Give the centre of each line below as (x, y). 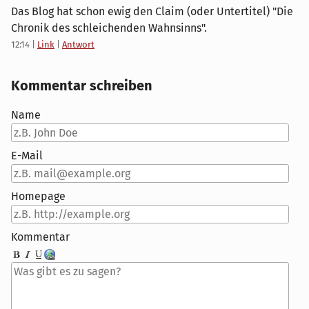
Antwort (78, 44)
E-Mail (27, 155)
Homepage (38, 196)
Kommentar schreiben (82, 85)
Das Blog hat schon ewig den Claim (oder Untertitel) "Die (152, 11)
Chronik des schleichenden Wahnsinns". (109, 28)
